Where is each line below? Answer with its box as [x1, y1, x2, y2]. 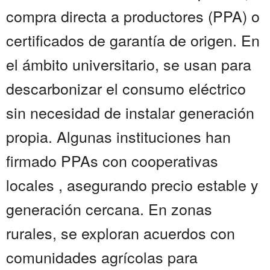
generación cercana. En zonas [6, 198, 212, 220]
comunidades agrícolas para [6, 246, 198, 268]
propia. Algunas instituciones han [6, 125, 231, 148]
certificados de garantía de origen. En [6, 29, 260, 51]
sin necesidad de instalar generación [6, 101, 254, 124]
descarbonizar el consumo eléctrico [6, 77, 246, 99]
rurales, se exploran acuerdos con [6, 222, 235, 244]
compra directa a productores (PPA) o [6, 5, 260, 27]
